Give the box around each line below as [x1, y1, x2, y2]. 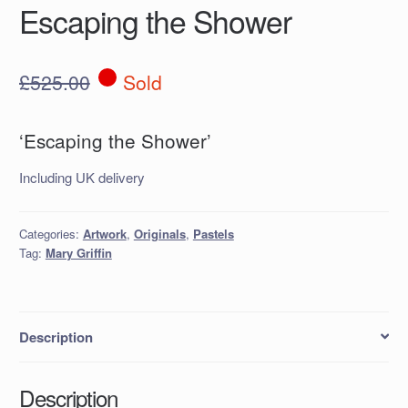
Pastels [192, 224, 234, 242]
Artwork [82, 224, 127, 242]
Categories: [18, 224, 83, 242]
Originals [133, 224, 186, 242]
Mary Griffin [45, 243, 112, 261]
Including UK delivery [18, 168, 145, 188]
